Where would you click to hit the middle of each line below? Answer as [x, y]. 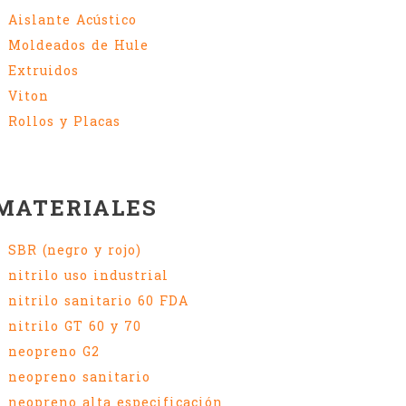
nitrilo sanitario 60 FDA [98, 300]
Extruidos [43, 70]
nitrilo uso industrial [88, 275]
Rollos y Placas [64, 121]
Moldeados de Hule [78, 45]
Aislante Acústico [72, 19]
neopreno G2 [54, 351]
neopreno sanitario [79, 377]
